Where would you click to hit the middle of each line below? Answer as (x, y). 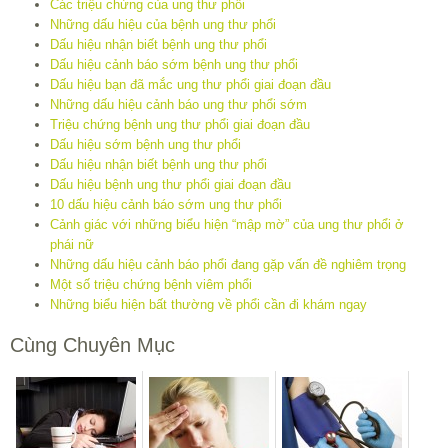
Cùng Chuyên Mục (92, 345)
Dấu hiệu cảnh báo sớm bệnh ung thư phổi (174, 65)
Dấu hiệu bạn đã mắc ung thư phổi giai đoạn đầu (190, 85)
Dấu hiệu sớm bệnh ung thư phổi (145, 145)
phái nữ (72, 245)
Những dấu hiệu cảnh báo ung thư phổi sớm (178, 105)
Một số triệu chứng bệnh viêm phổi (151, 285)
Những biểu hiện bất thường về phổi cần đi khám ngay (208, 305)
